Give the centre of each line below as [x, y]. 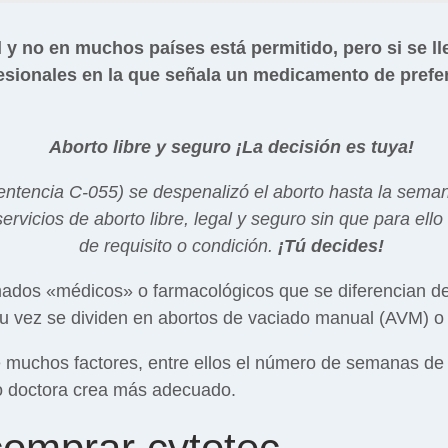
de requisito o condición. [178, 246]
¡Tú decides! [331, 246]
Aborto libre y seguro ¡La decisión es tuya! [231, 147]
